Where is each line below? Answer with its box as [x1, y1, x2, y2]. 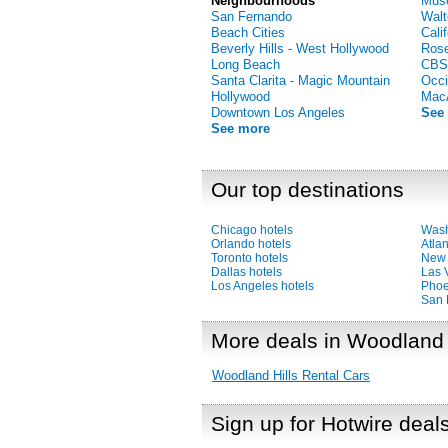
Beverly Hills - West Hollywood [211, 41, 389, 56]
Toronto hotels [211, 251, 288, 265]
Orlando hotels [211, 237, 291, 251]
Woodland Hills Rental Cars [212, 368, 370, 383]
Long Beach [211, 57, 280, 72]
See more [211, 121, 270, 136]
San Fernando [211, 9, 292, 24]
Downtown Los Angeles [211, 105, 345, 120]
